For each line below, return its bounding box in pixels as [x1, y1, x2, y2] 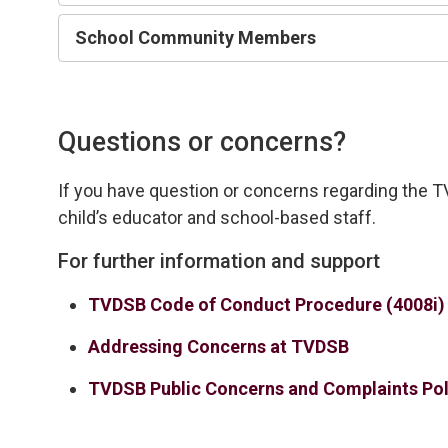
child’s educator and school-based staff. [58, 206, 381, 228]
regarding [323, 179, 399, 201]
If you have [58, 179, 150, 201]
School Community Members [75, 26, 317, 48]
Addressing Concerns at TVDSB [88, 335, 350, 357]
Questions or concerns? [58, 125, 347, 158]
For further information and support [58, 248, 381, 273]
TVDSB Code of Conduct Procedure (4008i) [88, 293, 446, 315]
